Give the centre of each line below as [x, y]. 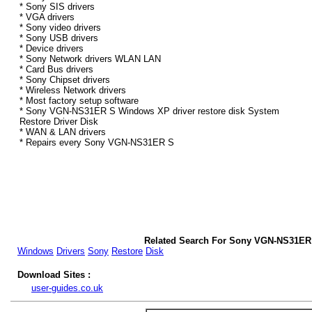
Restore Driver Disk [59, 122]
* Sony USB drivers [59, 38]
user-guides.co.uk [67, 288]
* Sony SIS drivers [57, 7]
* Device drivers [52, 49]
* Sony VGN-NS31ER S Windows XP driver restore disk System [149, 111]
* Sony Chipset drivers [65, 80]
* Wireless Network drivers [73, 91]
